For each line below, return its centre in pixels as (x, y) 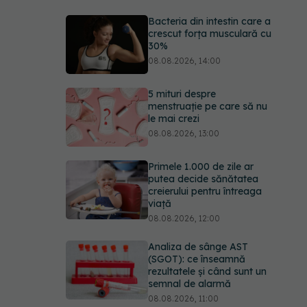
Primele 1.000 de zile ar (201, 167)
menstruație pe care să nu (208, 106)
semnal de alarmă (189, 284)
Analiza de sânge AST (198, 247)
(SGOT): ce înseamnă (197, 259)
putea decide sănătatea (203, 179)
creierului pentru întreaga (205, 191)
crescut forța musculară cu (210, 34)
